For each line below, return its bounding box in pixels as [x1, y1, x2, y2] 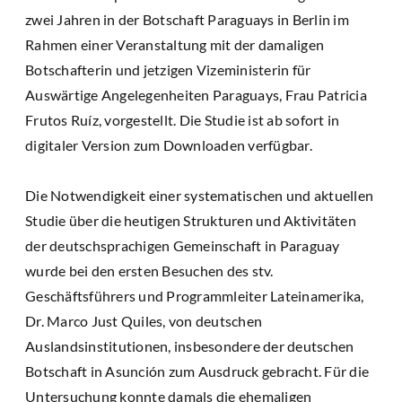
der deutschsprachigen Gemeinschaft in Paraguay [25, 237, 340, 255]
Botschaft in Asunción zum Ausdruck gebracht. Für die [25, 363, 369, 380]
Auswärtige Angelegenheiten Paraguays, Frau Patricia [25, 86, 367, 104]
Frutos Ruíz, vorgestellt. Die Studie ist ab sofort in [25, 111, 340, 129]
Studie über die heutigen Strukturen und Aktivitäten [25, 212, 356, 230]
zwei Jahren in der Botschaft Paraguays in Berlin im [25, 11, 349, 29]
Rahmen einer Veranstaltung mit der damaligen [25, 36, 324, 54]
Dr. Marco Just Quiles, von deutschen [25, 312, 262, 330]
